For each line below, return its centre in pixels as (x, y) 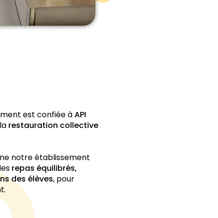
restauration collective (53, 125)
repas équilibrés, (44, 168)
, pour (64, 179)
